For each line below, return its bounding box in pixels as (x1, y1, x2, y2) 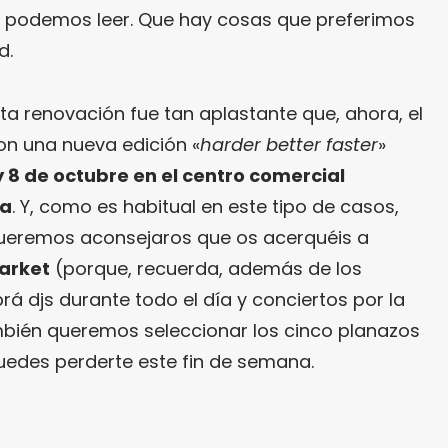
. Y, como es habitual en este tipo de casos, (12, 193, 399, 219)
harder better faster (200, 131, 378, 157)
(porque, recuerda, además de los (50, 255, 362, 281)
